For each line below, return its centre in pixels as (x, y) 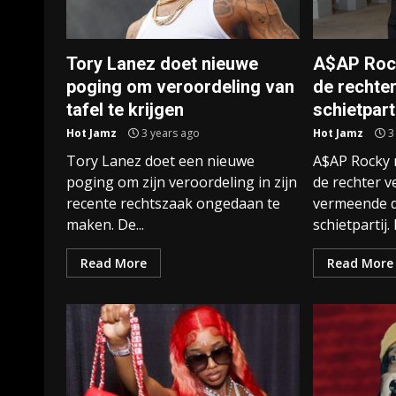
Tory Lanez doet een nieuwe (160, 161)
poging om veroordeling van (180, 87)
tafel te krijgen (125, 110)
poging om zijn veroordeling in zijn (182, 182)
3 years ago (169, 133)
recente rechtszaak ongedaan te (173, 203)
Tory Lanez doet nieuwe (162, 64)
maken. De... (105, 225)
